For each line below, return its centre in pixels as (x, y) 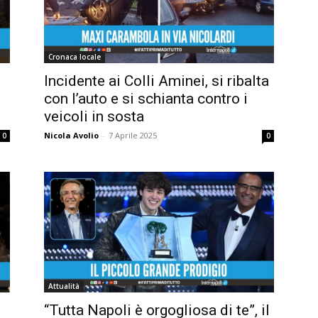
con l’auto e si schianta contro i (146, 99)
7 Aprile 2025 (133, 136)
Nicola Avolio (71, 136)
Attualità (64, 286)
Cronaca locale (75, 57)
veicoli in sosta (94, 117)
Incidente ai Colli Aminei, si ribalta (157, 81)
